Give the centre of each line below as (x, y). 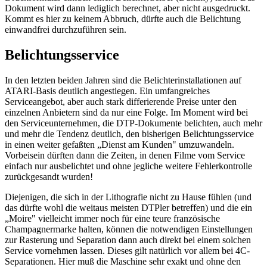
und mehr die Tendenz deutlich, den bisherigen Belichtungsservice (129, 133)
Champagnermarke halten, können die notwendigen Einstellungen (129, 229)
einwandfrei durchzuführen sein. (66, 30)
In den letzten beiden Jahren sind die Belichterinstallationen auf (123, 80)
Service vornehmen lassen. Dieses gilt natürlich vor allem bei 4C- (127, 250)
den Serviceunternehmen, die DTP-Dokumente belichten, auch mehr (133, 123)
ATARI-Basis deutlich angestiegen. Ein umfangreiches (107, 91)
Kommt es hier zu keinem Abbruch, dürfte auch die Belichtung (123, 19)
